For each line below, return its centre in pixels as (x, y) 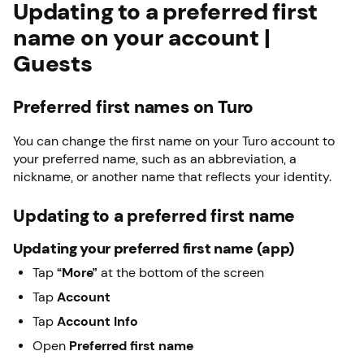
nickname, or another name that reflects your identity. (172, 176)
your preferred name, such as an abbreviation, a (155, 158)
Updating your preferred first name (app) (154, 248)
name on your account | (142, 37)
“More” (77, 272)
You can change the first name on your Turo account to (174, 141)
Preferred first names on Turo (134, 107)
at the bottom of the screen (182, 272)
